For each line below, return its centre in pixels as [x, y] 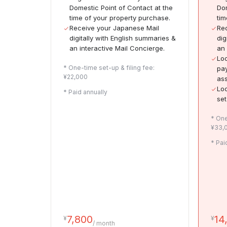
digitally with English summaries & [123, 38]
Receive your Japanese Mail [114, 28]
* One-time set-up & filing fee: [109, 68]
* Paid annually [85, 92]
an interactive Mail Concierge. [117, 48]
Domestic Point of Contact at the [121, 8]
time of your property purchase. [120, 18]
